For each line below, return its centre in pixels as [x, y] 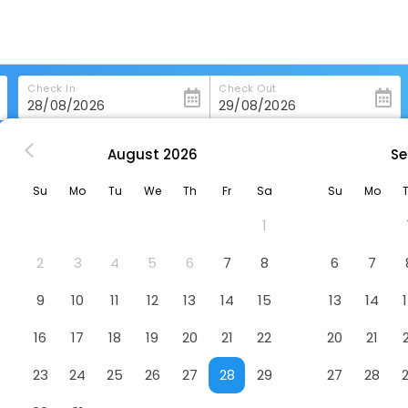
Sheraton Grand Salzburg [93, 153]
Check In [51, 88]
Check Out [248, 88]
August [133, 154]
